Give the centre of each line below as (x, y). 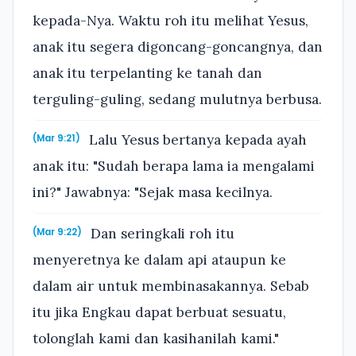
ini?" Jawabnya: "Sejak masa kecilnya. (153, 193)
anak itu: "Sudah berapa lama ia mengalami (174, 166)
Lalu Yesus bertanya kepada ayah (196, 140)
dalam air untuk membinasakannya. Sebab (171, 286)
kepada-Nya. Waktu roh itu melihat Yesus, (170, 20)
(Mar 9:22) (57, 232)
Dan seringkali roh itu (161, 234)
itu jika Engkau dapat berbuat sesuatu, (159, 313)
